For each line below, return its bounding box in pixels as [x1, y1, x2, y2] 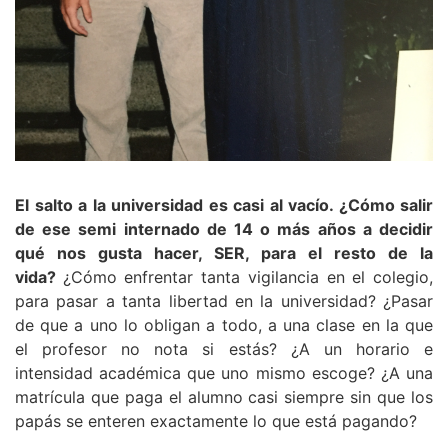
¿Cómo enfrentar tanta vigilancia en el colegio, [62, 266, 434, 287]
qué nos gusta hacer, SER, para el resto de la [15, 242, 433, 263]
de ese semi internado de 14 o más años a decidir [15, 218, 433, 239]
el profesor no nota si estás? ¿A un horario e [15, 338, 433, 359]
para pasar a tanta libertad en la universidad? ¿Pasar [15, 290, 433, 311]
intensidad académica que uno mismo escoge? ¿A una [15, 362, 433, 383]
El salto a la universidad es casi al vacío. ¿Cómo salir [15, 194, 433, 215]
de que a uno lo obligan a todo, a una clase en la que [15, 314, 433, 335]
